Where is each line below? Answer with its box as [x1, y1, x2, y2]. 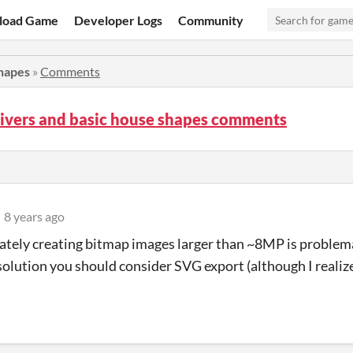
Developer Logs [74, 12, 163, 28]
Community [178, 12, 244, 28]
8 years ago [4, 209, 65, 224]
